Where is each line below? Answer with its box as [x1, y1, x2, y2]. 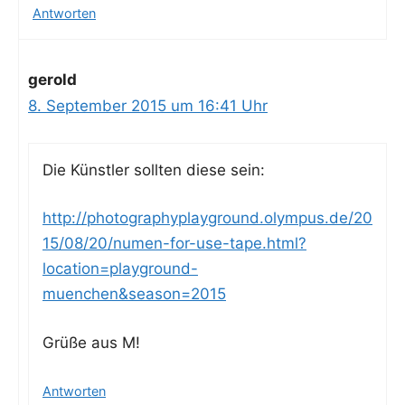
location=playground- [42, 259, 198, 278]
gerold [28, 71, 77, 89]
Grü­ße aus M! [42, 333, 140, 352]
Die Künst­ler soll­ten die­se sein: [42, 160, 265, 179]
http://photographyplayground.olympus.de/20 [42, 209, 372, 228]
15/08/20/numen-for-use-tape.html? [42, 234, 306, 253]
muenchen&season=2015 [42, 285, 226, 304]
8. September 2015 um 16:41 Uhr [28, 97, 268, 116]
